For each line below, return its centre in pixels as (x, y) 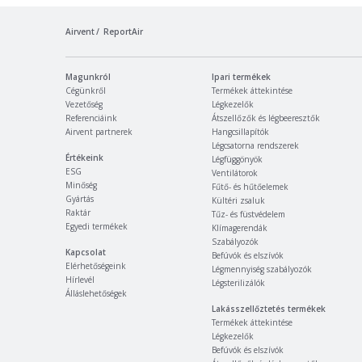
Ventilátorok (235, 173)
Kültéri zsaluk (239, 200)
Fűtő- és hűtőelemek (250, 187)
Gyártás (79, 199)
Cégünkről (85, 90)
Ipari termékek (242, 77)
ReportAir (124, 32)
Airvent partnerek (99, 132)
